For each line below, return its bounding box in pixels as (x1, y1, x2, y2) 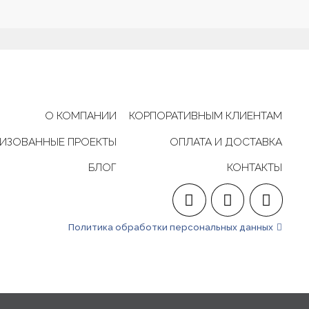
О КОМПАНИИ (44, 109, 117, 123)
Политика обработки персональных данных (68, 222, 273, 233)
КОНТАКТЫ (227, 161, 283, 175)
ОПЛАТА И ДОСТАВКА (170, 134, 283, 148)
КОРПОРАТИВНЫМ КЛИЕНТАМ (129, 109, 283, 123)
